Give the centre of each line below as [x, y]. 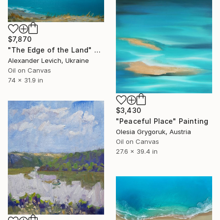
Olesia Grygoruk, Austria [153, 131]
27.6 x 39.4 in [137, 151]
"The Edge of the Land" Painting [97, 50]
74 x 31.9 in [26, 80]
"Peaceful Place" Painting [162, 121]
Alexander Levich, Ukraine [48, 61]
